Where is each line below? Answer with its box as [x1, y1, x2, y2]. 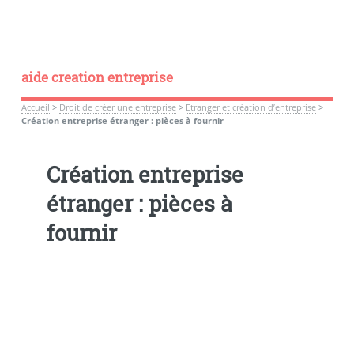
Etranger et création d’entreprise [185, 101, 316, 113]
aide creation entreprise [21, 68, 173, 86]
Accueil [21, 101, 50, 113]
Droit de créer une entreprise [58, 101, 176, 113]
